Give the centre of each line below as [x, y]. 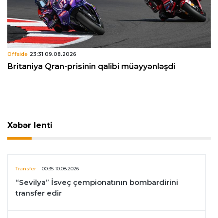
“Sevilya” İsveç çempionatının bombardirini [97, 182]
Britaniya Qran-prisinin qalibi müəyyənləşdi [91, 66]
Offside [18, 54]
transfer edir [39, 193]
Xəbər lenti [30, 125]
